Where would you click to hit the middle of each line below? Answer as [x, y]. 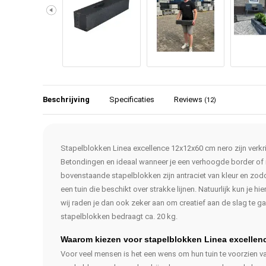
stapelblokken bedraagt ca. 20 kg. [119, 216]
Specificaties [132, 99]
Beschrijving [66, 99]
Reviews [189, 99]
